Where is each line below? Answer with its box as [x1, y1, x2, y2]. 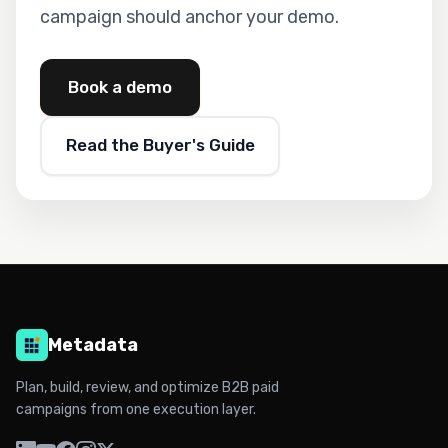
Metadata [48, 333, 138, 356]
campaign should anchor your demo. [40, 5, 339, 28]
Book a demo [68, 76, 172, 97]
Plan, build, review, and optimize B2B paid [16, 378, 279, 396]
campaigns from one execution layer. [16, 400, 256, 418]
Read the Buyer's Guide [65, 135, 255, 156]
